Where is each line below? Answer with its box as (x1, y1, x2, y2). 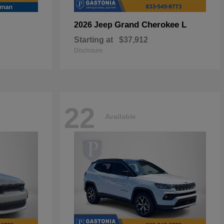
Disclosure (74, 47, 103, 54)
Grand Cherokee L (114, 20, 186, 29)
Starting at (74, 35, 113, 44)
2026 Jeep (74, 20, 114, 29)
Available (105, 112, 136, 120)
